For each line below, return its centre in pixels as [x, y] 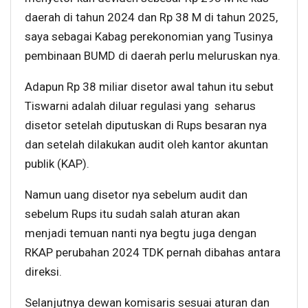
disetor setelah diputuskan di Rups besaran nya [146, 125]
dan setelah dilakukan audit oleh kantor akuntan [146, 144]
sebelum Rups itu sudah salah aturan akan [132, 213]
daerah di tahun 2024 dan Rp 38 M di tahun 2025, [151, 17]
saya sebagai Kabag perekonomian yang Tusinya [149, 36]
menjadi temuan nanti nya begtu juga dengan [141, 233]
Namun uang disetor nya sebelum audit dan [136, 194]
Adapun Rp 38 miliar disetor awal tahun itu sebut [149, 86]
